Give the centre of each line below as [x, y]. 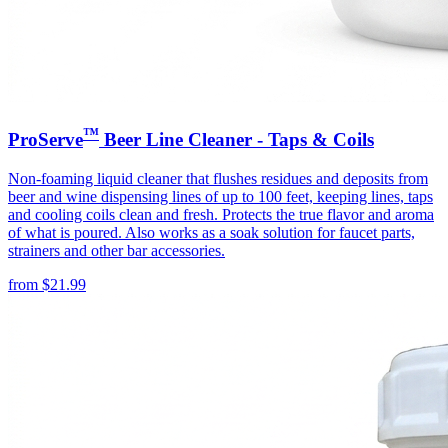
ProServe [45, 139]
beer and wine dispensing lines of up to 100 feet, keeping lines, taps [220, 196]
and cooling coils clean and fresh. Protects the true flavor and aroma [221, 214]
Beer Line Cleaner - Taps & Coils [236, 139]
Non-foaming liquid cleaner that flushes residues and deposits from [218, 178]
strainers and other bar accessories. [116, 250]
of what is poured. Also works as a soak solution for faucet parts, [211, 232]
